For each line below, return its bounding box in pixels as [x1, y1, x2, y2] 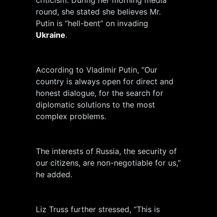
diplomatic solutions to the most [36, 99, 155, 109]
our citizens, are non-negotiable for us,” [36, 157, 181, 168]
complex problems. [36, 111, 106, 121]
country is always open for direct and [36, 76, 173, 86]
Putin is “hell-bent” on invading [36, 18, 148, 28]
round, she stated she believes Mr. [36, 6, 161, 16]
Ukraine [36, 30, 65, 40]
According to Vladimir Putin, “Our [36, 64, 157, 75]
